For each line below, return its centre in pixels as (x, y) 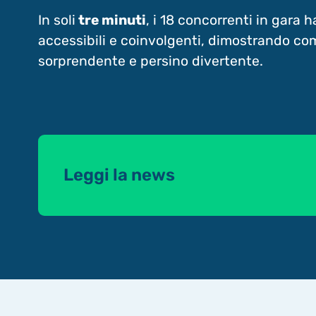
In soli (56, 20)
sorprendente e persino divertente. (150, 61)
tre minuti (110, 20)
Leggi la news (119, 175)
